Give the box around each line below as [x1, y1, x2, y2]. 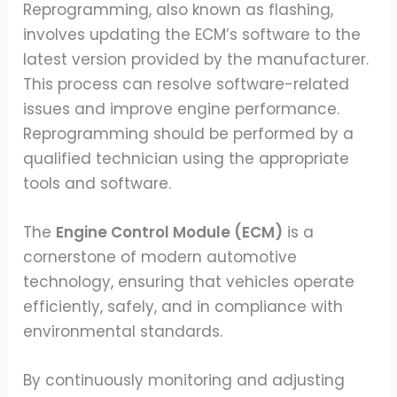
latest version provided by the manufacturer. [23, 49, 370, 71]
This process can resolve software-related [23, 74, 350, 96]
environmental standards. [23, 321, 228, 343]
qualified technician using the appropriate [23, 148, 350, 170]
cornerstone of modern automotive [23, 246, 298, 269]
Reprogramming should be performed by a [23, 123, 354, 145]
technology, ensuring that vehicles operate [23, 271, 355, 293]
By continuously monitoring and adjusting [23, 370, 346, 392]
